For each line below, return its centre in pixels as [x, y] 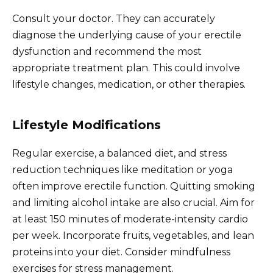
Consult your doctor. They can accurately [114, 18]
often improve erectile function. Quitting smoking [134, 186]
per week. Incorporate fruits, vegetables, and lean [133, 235]
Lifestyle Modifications [87, 125]
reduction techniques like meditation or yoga [122, 169]
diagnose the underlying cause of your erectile [127, 35]
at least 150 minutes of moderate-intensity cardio [130, 219]
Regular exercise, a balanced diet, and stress [119, 153]
